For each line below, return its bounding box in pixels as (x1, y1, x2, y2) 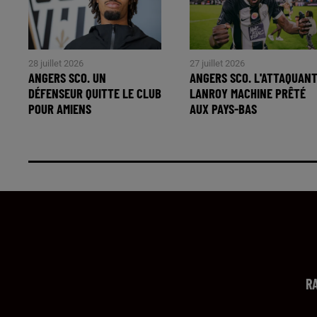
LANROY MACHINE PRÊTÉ (190, 84, 306, 101)
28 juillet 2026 (28, 57, 83, 69)
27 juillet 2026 (190, 57, 246, 69)
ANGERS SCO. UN (28, 69, 106, 86)
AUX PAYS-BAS (190, 100, 258, 117)
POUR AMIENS (28, 100, 91, 117)
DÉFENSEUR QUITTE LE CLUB (28, 84, 161, 101)
